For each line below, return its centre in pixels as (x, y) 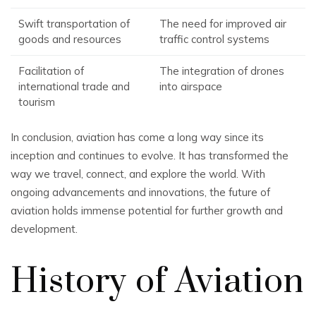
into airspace (191, 86)
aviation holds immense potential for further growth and (147, 211)
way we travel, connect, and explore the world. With (138, 174)
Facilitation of (51, 71)
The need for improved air (223, 24)
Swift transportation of (74, 24)
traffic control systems (215, 39)
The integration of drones (222, 71)
